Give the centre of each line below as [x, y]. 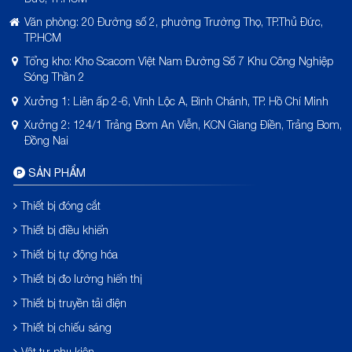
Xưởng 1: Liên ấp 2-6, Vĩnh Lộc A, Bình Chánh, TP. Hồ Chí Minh [177, 101]
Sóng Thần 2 [55, 76]
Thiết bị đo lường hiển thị [81, 278]
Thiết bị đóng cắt [60, 205]
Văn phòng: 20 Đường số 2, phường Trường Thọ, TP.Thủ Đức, [174, 21]
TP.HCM [43, 37]
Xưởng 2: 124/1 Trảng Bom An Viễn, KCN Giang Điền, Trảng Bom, [183, 124]
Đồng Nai [47, 140]
